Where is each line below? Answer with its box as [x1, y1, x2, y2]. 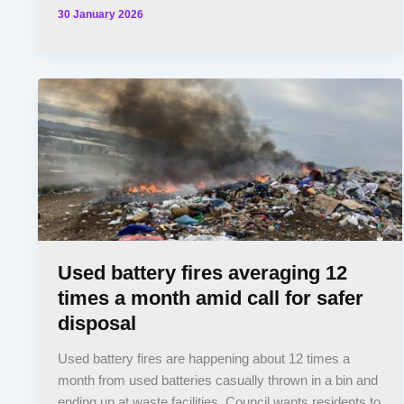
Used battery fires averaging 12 [58, 262, 348, 285]
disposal [58, 312, 137, 335]
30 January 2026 [58, 8, 144, 21]
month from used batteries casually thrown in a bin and [58, 373, 379, 389]
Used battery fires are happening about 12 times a [58, 352, 351, 367]
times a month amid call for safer [58, 287, 364, 310]
